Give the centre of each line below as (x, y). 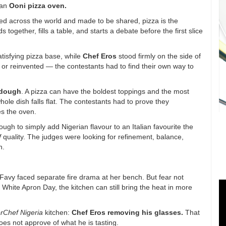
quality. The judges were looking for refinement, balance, (92, 136)
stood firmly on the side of (159, 56)
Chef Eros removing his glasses (126, 212)
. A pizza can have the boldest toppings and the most (105, 91)
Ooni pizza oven (37, 5)
